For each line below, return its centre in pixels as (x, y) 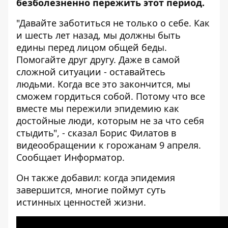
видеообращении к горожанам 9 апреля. (109, 145)
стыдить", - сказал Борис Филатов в (96, 133)
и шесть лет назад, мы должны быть (98, 35)
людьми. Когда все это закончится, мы (103, 84)
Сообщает (40, 157)
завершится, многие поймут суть (91, 190)
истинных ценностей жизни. (81, 202)
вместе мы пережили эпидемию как (98, 108)
